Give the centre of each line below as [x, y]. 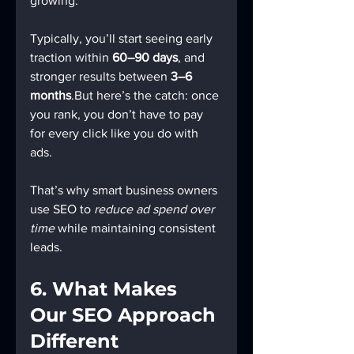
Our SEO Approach [126, 315]
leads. [46, 247]
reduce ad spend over [156, 209]
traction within [71, 58]
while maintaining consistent [137, 228]
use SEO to [62, 209]
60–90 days [145, 58]
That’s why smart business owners [125, 190]
